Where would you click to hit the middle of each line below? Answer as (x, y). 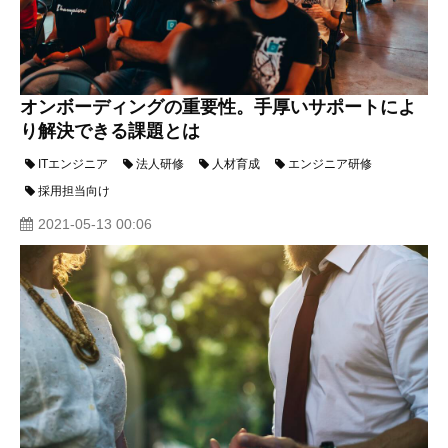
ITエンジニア (73, 163)
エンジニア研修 (330, 163)
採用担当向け (74, 190)
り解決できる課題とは (110, 130)
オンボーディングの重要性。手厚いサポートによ (218, 106)
